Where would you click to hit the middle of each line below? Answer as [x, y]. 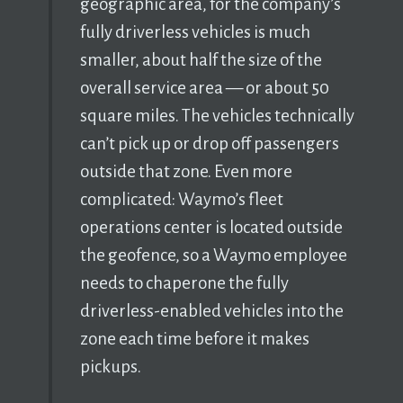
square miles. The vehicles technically [217, 116]
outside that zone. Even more [186, 172]
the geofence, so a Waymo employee [213, 255]
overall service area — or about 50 [204, 88]
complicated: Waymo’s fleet [181, 200]
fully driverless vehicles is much [195, 32]
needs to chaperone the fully [184, 283]
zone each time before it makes [194, 339]
